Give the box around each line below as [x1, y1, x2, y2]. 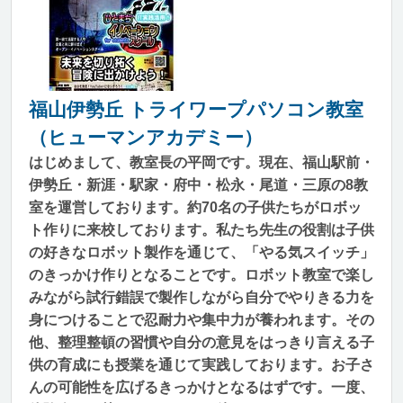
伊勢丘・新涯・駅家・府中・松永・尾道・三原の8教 [29, 177, 368, 193]
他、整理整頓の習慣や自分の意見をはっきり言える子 [29, 335, 374, 350]
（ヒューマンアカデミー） [29, 127, 263, 148]
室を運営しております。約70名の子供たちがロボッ [29, 200, 362, 215]
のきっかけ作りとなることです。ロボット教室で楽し [29, 267, 374, 282]
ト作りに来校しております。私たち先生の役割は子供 [29, 222, 374, 237]
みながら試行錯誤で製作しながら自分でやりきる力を [29, 290, 374, 305]
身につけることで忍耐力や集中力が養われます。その [29, 312, 374, 327]
